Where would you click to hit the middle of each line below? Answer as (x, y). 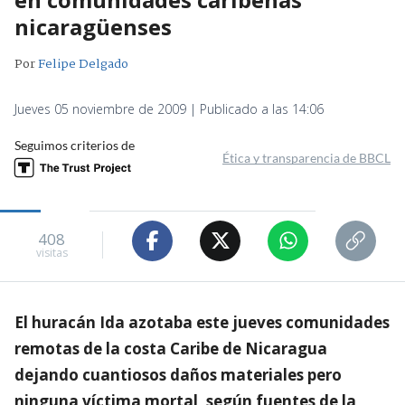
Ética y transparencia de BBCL (306, 157)
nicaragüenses (93, 26)
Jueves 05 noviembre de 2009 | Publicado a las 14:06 (169, 108)
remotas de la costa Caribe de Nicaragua (171, 348)
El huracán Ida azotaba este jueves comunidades (202, 322)
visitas (52, 253)
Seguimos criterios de (75, 145)
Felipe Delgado (83, 64)
